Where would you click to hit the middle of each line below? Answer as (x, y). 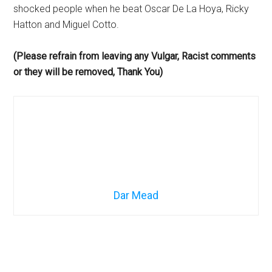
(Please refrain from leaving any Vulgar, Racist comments (135, 56)
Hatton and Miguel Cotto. (66, 24)
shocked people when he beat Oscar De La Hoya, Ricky (131, 8)
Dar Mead (136, 195)
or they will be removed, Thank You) (88, 72)
